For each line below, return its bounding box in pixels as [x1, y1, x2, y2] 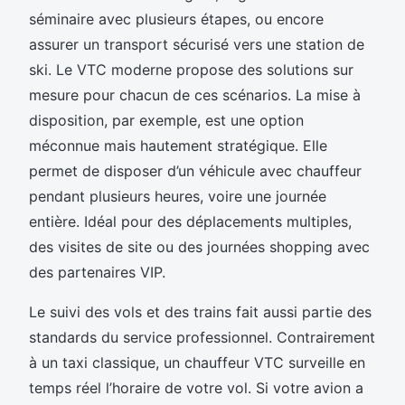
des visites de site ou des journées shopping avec [29, 238, 370, 257]
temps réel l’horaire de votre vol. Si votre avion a [29, 379, 363, 398]
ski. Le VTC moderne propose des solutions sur [29, 61, 353, 80]
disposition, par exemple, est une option [29, 111, 304, 130]
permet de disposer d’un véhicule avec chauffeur [29, 162, 362, 181]
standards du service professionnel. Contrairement [29, 328, 375, 347]
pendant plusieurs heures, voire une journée [29, 187, 326, 206]
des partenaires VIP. [29, 263, 165, 282]
